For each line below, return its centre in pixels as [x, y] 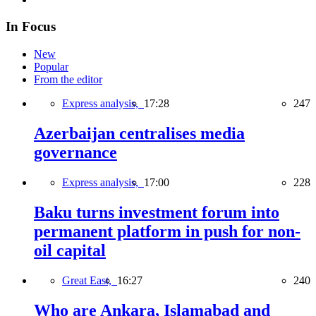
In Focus [31, 27]
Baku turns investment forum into [157, 212]
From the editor [68, 80]
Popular [51, 67]
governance [75, 153]
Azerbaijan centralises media [139, 134]
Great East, [90, 280]
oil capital [70, 250]
